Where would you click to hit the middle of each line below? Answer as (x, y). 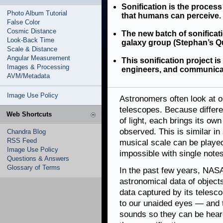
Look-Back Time (31, 40)
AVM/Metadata (28, 76)
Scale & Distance (32, 49)
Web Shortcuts (29, 114)
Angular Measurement (39, 58)
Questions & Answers (38, 159)
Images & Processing (38, 67)
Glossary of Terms (34, 167)
